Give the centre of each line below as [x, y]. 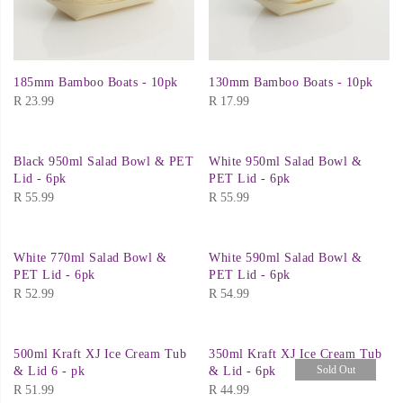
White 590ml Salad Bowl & [285, 258]
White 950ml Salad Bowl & [285, 162]
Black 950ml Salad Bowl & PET [103, 162]
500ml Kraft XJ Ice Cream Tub [100, 354]
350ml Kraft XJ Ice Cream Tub [295, 354]
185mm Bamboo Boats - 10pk [96, 83]
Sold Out [336, 370]
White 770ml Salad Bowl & [90, 258]
